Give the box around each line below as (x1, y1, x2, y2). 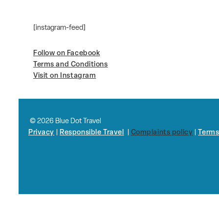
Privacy (28, 129, 55, 136)
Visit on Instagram (33, 72, 96, 80)
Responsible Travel (60, 129, 124, 136)
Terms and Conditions (33, 61, 108, 69)
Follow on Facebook (33, 50, 100, 58)
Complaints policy (131, 129, 193, 136)
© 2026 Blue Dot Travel (28, 117, 101, 125)
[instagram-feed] (33, 24, 86, 32)
